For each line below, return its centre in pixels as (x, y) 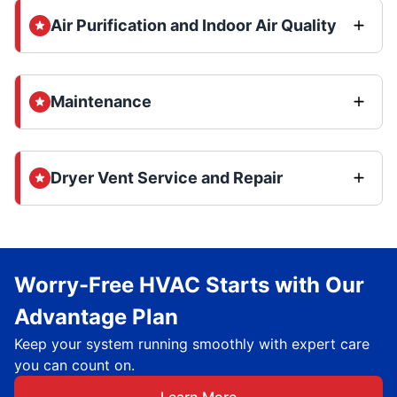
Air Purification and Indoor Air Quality (194, 25)
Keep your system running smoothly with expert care (192, 344)
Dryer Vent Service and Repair (167, 178)
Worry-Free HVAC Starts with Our (189, 285)
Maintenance (101, 101)
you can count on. (74, 365)
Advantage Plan (96, 317)
